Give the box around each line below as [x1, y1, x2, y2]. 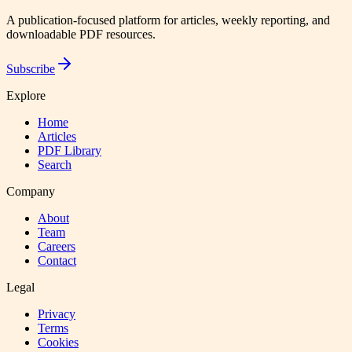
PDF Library [38, 144, 101, 158]
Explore [6, 89, 46, 103]
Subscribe [6, 62, 55, 76]
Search [38, 158, 71, 172]
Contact [38, 254, 76, 268]
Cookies [38, 335, 79, 350]
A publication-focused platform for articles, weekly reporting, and [6, 13, 330, 27]
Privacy [38, 307, 75, 321]
